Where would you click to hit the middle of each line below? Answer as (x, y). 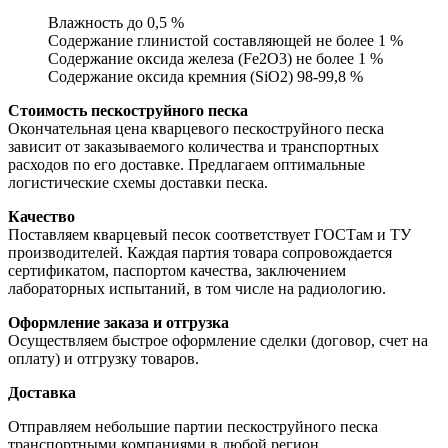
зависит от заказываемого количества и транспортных (193, 146)
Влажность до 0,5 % (116, 22)
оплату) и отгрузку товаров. (103, 358)
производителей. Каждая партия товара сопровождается (200, 252)
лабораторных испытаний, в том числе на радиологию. (197, 288)
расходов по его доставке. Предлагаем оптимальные (186, 164)
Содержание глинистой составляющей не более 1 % (225, 40)
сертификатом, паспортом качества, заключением (177, 270)
